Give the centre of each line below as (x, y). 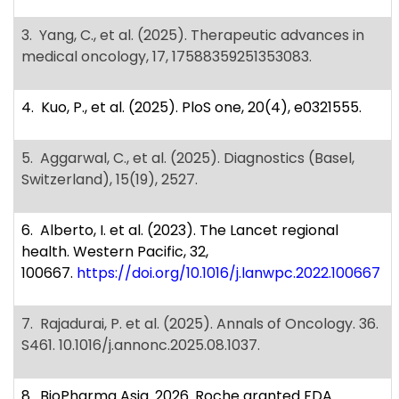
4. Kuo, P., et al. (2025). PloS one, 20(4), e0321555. (191, 108)
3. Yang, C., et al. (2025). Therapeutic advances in (193, 36)
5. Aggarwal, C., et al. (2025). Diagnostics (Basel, (188, 159)
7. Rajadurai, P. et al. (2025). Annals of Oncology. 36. (200, 324)
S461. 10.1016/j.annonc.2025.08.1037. (141, 346)
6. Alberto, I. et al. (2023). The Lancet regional (180, 231)
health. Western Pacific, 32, (115, 252)
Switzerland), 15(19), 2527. (110, 180)
